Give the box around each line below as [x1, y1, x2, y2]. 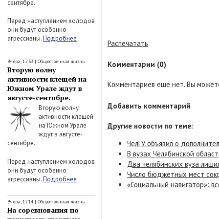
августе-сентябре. [7, 92, 70, 102]
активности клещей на [7, 74, 87, 84]
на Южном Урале [39, 121, 87, 130]
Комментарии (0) [108, 60, 166, 69]
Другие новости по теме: [108, 121, 193, 131]
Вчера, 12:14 [7, 198, 33, 205]
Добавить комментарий [108, 101, 191, 110]
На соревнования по [7, 205, 79, 215]
